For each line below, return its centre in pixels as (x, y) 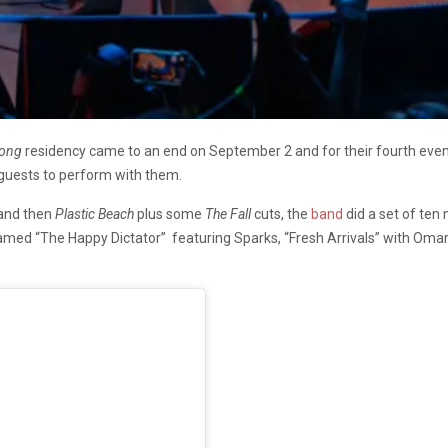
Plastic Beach (94, 214)
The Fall (228, 214)
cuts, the (281, 214)
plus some (169, 214)
